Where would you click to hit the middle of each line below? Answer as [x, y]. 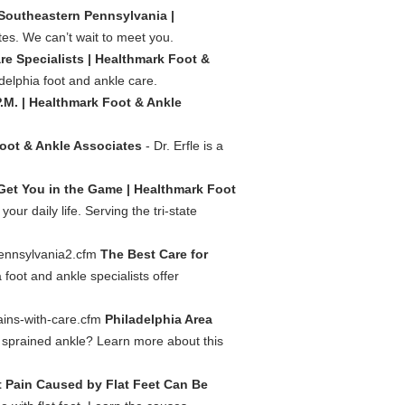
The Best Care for [154, 254]
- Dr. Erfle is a [183, 146]
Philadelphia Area [159, 319]
